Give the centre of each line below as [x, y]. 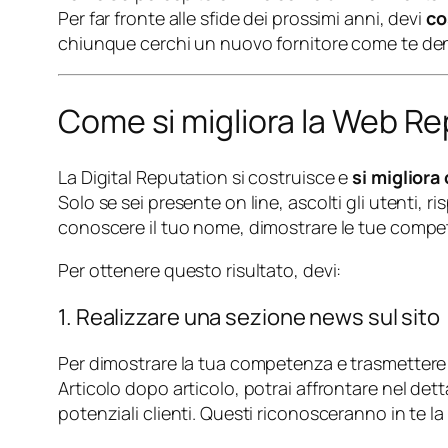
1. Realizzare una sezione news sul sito [249, 317]
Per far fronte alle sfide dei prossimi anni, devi [242, 18]
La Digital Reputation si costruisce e [205, 177]
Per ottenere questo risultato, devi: [200, 270]
